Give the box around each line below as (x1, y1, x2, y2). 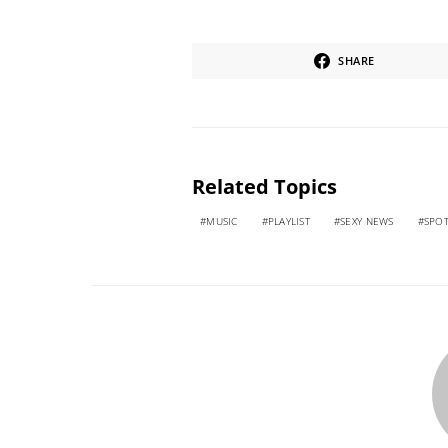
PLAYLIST (267, 213, 310, 228)
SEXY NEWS (340, 213, 394, 228)
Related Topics (192, 172, 337, 200)
